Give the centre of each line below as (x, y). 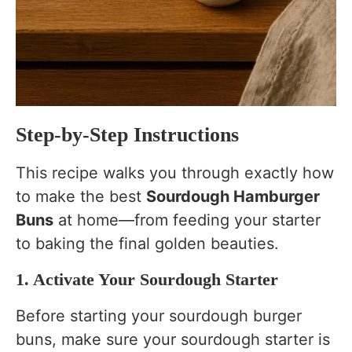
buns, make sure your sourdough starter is (173, 339)
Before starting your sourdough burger (159, 315)
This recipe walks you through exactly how (175, 172)
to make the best (81, 196)
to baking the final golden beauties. (147, 243)
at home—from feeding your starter (187, 220)
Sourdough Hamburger (233, 196)
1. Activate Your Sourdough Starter (147, 279)
